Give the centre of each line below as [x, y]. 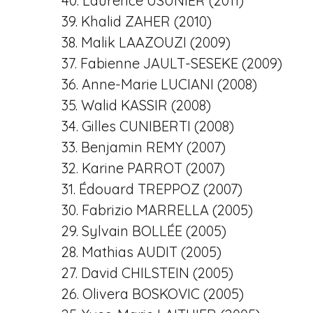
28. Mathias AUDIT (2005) [141, 252]
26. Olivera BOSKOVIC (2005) [153, 294]
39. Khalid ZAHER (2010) [137, 21]
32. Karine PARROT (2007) [143, 168]
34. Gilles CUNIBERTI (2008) [148, 126]
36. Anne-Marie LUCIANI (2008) [159, 84]
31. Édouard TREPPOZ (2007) [152, 189]
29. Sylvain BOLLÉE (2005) [144, 231]
